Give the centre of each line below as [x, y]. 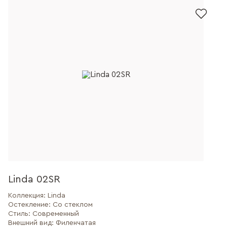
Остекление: [30, 205]
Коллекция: [28, 196]
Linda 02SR [34, 179]
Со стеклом [73, 205]
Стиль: [20, 214]
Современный [56, 214]
